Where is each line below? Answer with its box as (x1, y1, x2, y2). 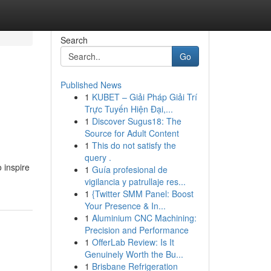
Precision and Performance (84, 224, 189, 236)
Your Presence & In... (84, 200, 166, 212)
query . (84, 151, 111, 163)
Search (60, 34, 88, 46)
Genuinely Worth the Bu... (84, 248, 183, 260)
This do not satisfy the (91, 139, 176, 151)
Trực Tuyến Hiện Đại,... (84, 103, 173, 115)
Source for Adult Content (84, 127, 179, 139)
